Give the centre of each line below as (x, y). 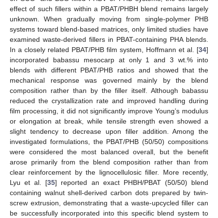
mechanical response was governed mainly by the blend (109, 80)
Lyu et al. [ (29, 182)
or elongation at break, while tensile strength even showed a (109, 121)
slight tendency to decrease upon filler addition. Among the (109, 131)
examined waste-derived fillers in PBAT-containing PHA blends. (109, 39)
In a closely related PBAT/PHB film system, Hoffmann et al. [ (104, 49)
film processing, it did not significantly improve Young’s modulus (109, 111)
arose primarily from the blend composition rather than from (109, 162)
